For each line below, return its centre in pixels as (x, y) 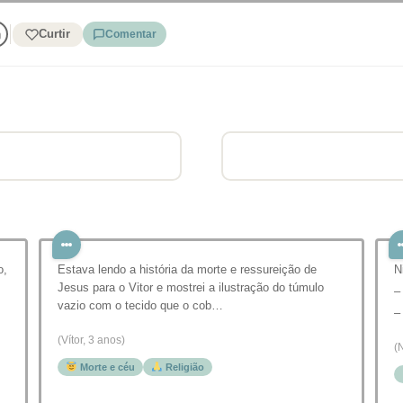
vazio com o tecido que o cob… (140, 306)
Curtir (54, 34)
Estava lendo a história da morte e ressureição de (187, 270)
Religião (183, 367)
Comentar (130, 34)
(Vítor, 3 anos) (91, 340)
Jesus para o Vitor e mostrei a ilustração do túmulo (191, 288)
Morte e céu (106, 367)
